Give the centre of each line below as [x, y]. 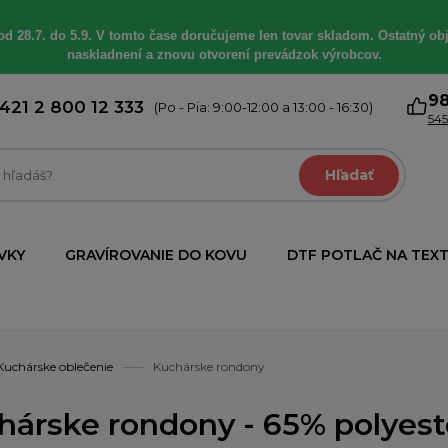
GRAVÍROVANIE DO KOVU [156, 255]
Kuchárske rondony [209, 367]
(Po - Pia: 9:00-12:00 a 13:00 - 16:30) [264, 107]
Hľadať [349, 175]
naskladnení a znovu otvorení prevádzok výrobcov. [224, 54]
